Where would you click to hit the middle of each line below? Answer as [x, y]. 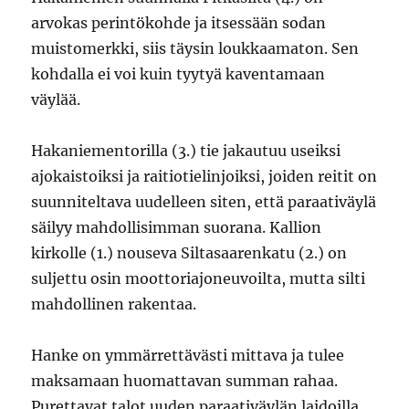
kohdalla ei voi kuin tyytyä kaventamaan [178, 74]
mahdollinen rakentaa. [114, 304]
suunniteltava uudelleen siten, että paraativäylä [204, 202]
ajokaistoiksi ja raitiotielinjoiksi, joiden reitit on [204, 176]
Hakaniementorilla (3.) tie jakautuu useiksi [186, 151]
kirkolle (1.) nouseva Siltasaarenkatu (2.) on [189, 253]
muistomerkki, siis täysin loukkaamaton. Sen [195, 48]
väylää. [56, 100]
